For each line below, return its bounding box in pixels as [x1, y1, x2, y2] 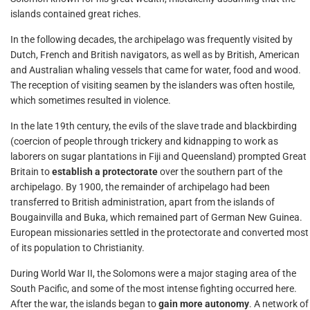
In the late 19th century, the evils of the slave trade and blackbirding [10, 120, 297, 131]
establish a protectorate [52, 166, 158, 177]
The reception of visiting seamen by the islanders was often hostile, [10, 80, 295, 91]
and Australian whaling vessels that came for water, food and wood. [10, 64, 301, 75]
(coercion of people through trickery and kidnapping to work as [10, 136, 278, 147]
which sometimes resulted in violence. [10, 95, 171, 106]
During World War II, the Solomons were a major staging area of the [10, 268, 296, 279]
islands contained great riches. [10, 8, 141, 19]
